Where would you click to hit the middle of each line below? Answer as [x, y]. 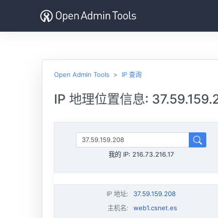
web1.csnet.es [155, 208]
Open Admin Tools [82, 74]
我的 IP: [120, 154]
